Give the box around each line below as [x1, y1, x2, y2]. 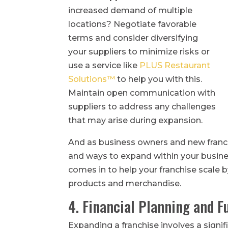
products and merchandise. [68, 178, 182, 188]
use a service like [68, 60, 140, 70]
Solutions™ [68, 74, 116, 84]
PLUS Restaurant [139, 60, 211, 70]
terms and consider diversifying [68, 33, 198, 43]
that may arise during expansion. [68, 115, 203, 125]
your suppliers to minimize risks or [68, 46, 210, 56]
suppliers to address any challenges [68, 101, 216, 111]
